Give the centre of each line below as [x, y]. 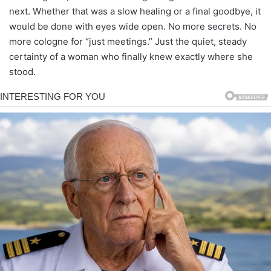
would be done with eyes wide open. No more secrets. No [133, 27]
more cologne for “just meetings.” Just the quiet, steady [128, 42]
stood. [22, 72]
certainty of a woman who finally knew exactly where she [131, 57]
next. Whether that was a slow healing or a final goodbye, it [135, 11]
